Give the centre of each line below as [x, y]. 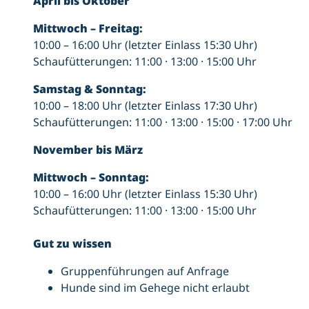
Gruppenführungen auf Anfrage [145, 271]
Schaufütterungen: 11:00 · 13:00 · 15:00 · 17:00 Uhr [163, 122]
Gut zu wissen [72, 243]
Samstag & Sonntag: [90, 89]
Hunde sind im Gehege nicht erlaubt [155, 287]
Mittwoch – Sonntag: [91, 177]
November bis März [88, 149]
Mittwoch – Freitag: [88, 28]
